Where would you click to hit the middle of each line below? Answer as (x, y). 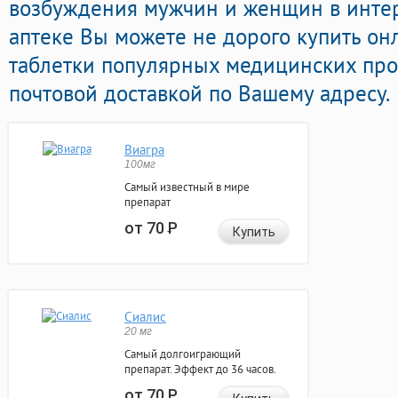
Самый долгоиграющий (183, 354)
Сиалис (145, 317)
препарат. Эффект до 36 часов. (200, 370)
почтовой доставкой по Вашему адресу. (199, 94)
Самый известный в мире (187, 187)
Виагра (144, 150)
